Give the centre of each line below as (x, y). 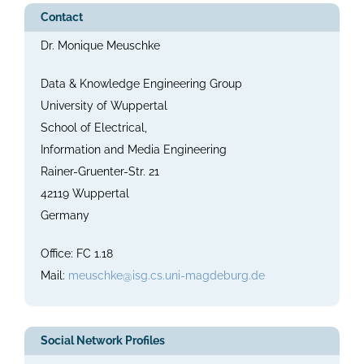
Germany (65, 216)
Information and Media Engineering (134, 150)
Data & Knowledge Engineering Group (142, 84)
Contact (62, 17)
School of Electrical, (94, 128)
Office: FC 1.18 (77, 254)
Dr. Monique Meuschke (101, 46)
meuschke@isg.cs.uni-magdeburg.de (167, 276)
